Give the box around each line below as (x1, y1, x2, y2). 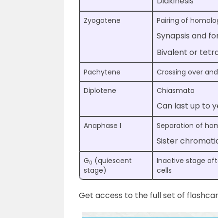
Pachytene (84, 67, 121, 77)
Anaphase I (84, 121, 121, 131)
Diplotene (84, 86, 116, 96)
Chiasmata (157, 86, 195, 96)
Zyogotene (84, 16, 121, 26)
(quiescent (92, 156, 132, 166)
